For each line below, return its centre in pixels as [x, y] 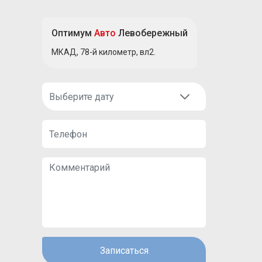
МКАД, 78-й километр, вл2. [104, 52]
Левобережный [152, 33]
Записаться [124, 251]
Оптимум [73, 33]
